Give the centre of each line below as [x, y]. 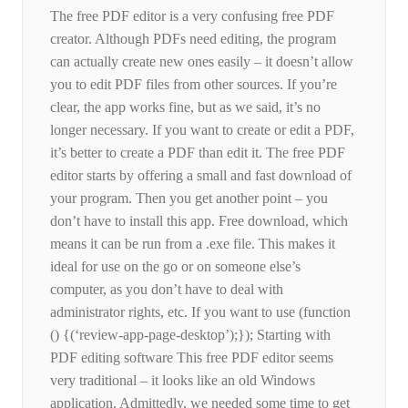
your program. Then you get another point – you [189, 199]
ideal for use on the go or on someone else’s [175, 267]
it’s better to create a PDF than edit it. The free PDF [198, 153]
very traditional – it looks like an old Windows [183, 381]
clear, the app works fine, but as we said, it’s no [185, 107]
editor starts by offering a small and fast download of [201, 176]
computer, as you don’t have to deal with [167, 290]
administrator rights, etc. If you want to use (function [200, 312]
